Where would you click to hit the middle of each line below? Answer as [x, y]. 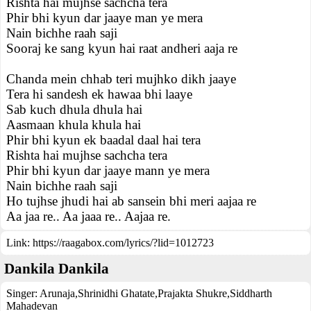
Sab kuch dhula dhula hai [74, 109]
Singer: [23, 293]
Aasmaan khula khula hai [74, 125]
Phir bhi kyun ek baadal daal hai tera [103, 140]
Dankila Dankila [57, 269]
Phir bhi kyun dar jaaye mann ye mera [108, 170]
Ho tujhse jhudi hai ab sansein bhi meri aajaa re [131, 201]
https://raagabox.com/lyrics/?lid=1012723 [123, 243]
